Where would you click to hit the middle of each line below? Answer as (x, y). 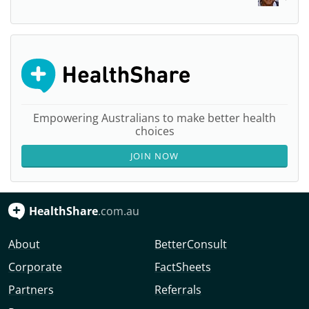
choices (154, 131)
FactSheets (183, 267)
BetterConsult (191, 244)
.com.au (119, 211)
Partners (31, 290)
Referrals (178, 290)
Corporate (35, 267)
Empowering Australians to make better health (154, 118)
